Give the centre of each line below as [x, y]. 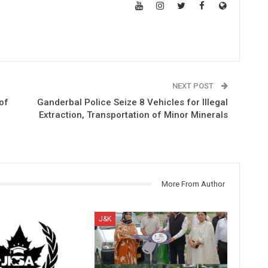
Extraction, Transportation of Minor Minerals [133, 115]
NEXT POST [194, 86]
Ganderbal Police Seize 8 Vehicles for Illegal [132, 102]
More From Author [193, 184]
